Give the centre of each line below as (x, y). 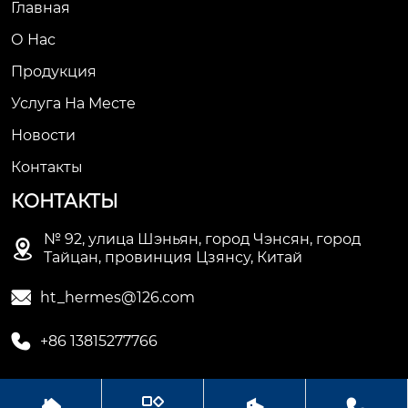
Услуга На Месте (73, 104)
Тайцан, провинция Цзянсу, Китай (173, 258)
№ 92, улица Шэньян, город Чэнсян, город (202, 240)
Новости (43, 136)
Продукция (54, 72)
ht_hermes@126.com (117, 298)
